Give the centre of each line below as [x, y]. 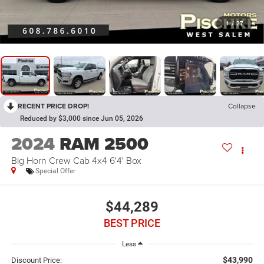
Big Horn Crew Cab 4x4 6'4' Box [76, 161]
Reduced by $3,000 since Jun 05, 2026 [82, 119]
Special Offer [55, 171]
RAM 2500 [104, 144]
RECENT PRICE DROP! [53, 106]
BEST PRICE [132, 223]
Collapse [242, 106]
